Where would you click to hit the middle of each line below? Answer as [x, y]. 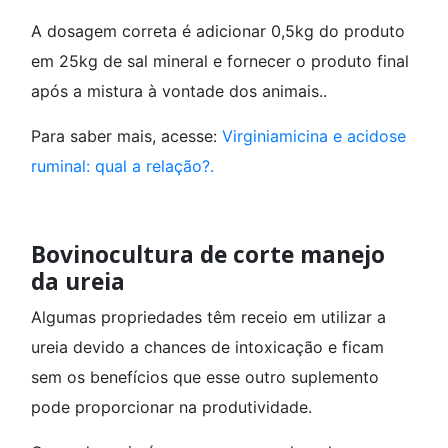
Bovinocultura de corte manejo [208, 255]
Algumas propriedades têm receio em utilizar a [208, 316]
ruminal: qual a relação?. [122, 166]
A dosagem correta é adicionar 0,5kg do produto [218, 31]
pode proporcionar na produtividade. [171, 406]
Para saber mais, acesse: [126, 136]
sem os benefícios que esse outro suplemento [205, 376]
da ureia [81, 282]
